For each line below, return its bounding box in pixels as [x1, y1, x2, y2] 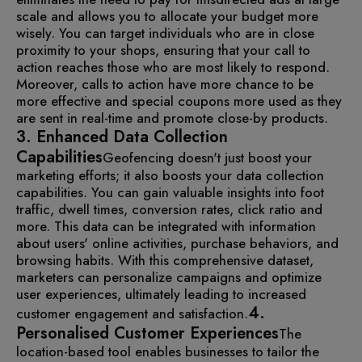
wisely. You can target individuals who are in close [16, 23, 314, 43]
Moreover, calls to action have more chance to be [16, 74, 314, 94]
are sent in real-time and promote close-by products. [16, 107, 328, 128]
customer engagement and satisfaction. [16, 303, 248, 323]
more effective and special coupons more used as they [16, 90, 342, 111]
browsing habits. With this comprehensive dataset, [16, 250, 314, 270]
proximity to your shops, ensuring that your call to [16, 40, 310, 60]
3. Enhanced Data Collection [16, 124, 228, 149]
